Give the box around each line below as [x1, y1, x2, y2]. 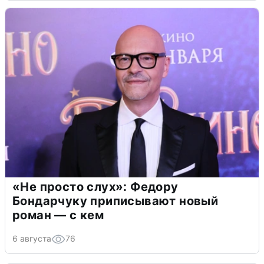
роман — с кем [12, 207, 104, 222]
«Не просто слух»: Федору [12, 179, 179, 194]
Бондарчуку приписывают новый [12, 193, 219, 208]
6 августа [12, 233, 51, 243]
